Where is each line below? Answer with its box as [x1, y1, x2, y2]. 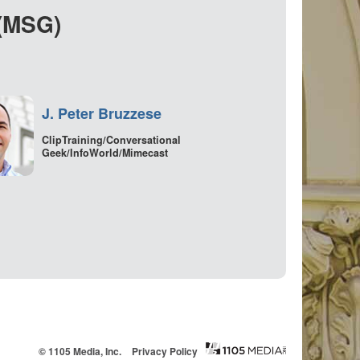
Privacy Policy [132, 344, 198, 358]
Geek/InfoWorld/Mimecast [42, 145, 168, 160]
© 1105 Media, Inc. [39, 344, 121, 358]
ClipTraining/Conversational [42, 132, 181, 147]
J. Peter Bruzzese [42, 103, 162, 124]
